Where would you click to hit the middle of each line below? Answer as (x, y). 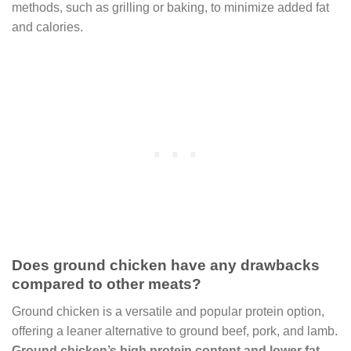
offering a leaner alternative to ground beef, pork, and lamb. (175, 331)
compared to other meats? (107, 284)
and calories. (47, 27)
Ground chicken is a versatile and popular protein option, (168, 311)
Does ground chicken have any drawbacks (166, 266)
